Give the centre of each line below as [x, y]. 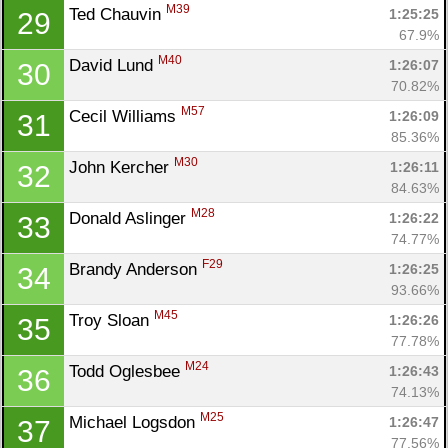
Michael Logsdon [134, 422]
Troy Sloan [111, 320]
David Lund [113, 65]
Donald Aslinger [130, 218]
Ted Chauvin [117, 14]
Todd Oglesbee [127, 371]
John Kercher [121, 167]
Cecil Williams [125, 116]
